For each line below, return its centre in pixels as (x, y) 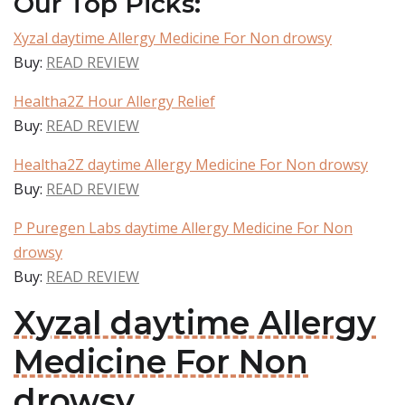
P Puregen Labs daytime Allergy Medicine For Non (183, 228)
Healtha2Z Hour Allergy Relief (114, 101)
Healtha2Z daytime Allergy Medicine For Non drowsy (191, 165)
